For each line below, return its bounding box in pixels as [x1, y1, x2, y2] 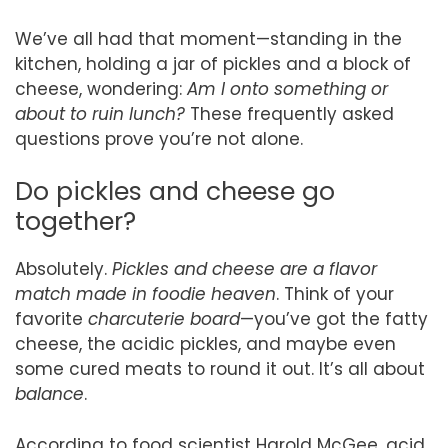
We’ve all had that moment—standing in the [15, 26, 402, 51]
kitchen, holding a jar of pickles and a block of [15, 51, 411, 76]
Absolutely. [15, 257, 112, 282]
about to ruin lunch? [15, 101, 185, 126]
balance [15, 382, 84, 407]
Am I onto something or [187, 76, 388, 101]
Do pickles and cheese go [15, 174, 335, 210]
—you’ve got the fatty [240, 307, 428, 332]
